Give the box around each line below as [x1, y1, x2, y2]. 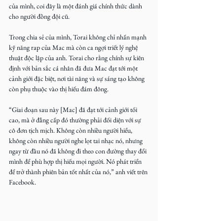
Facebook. [9, 177, 36, 186]
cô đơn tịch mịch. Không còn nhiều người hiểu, [9, 125, 134, 135]
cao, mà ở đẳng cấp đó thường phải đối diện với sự [9, 115, 143, 124]
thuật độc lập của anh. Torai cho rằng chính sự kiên [9, 53, 146, 62]
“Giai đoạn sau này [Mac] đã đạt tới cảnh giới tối [9, 105, 139, 114]
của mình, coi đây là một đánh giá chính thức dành [9, 1, 144, 10]
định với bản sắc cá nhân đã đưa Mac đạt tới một [9, 63, 139, 73]
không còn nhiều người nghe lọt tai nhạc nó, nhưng [9, 136, 144, 145]
